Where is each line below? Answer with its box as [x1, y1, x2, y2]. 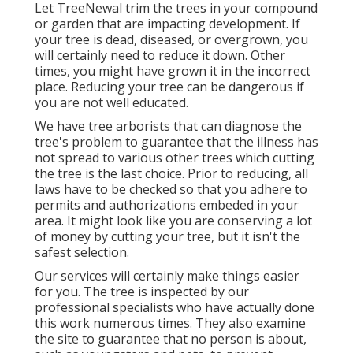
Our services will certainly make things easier [34, 266, 299, 284]
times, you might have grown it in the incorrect [34, 61, 310, 80]
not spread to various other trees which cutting [34, 148, 314, 166]
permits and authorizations [34, 195, 196, 214]
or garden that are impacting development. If [34, 14, 300, 32]
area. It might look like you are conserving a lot [34, 211, 312, 229]
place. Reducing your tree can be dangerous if [34, 77, 304, 95]
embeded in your [195, 195, 299, 214]
